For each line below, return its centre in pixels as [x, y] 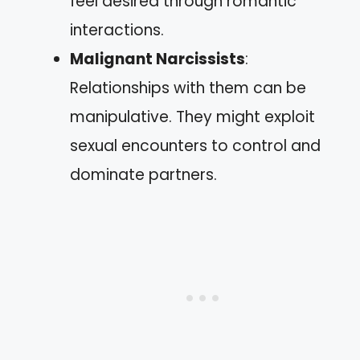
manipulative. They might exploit [192, 117]
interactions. [117, 30]
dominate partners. [143, 174]
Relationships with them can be [188, 88]
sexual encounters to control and [195, 145]
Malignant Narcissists [157, 59]
